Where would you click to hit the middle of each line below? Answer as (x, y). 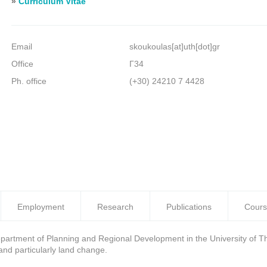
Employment (41, 207)
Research (115, 207)
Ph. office (29, 81)
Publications (189, 207)
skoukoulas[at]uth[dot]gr (174, 46)
